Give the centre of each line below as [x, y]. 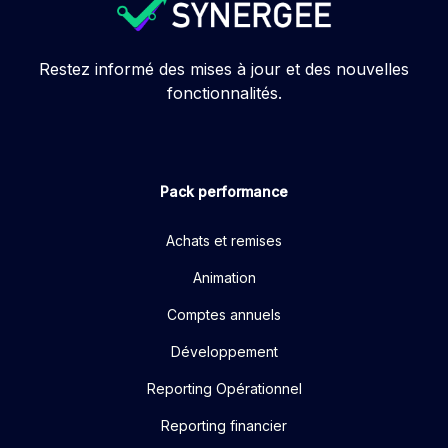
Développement [224, 351]
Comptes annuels [224, 314]
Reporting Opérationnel [224, 388]
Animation [224, 277]
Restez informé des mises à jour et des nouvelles [224, 68]
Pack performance [224, 191]
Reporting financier [224, 425]
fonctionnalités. [224, 92]
